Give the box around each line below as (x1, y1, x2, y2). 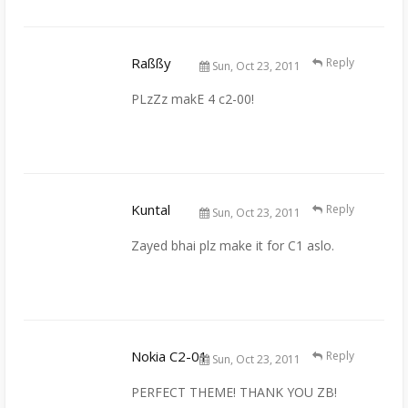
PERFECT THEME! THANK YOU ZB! (131, 382, 337, 401)
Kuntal (131, 199, 170, 219)
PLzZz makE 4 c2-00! (131, 89, 254, 107)
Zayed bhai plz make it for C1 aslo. (131, 236, 334, 254)
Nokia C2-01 (131, 346, 208, 365)
